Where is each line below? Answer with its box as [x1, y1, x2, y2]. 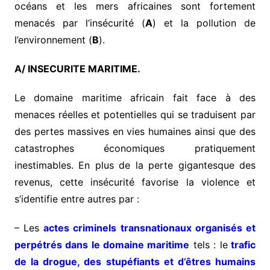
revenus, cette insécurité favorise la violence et [14, 176, 256, 189]
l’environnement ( [14, 34, 92, 46]
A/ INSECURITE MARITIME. [14, 63, 140, 75]
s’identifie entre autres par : [14, 193, 139, 206]
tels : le [189, 239, 228, 251]
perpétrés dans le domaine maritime [14, 239, 190, 251]
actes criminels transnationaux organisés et [43, 222, 256, 234]
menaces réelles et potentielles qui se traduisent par [14, 108, 256, 121]
